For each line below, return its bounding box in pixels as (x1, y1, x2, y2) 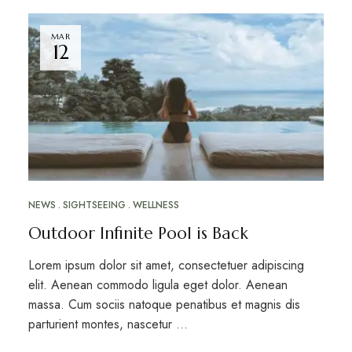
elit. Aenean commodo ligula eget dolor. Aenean (27, 275, 288, 294)
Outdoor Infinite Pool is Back (27, 222, 248, 244)
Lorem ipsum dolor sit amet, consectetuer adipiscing (27, 255, 304, 274)
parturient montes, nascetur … (27, 314, 188, 333)
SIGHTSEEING (62, 197, 126, 212)
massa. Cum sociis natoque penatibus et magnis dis (27, 295, 300, 313)
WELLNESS (132, 197, 179, 212)
